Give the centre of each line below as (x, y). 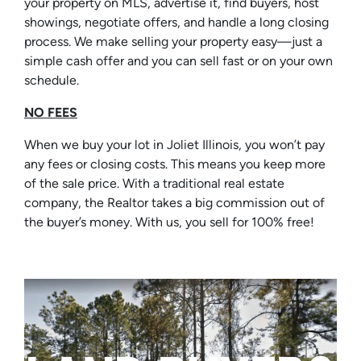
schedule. (52, 81)
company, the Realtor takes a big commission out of (174, 203)
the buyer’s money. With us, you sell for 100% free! (169, 222)
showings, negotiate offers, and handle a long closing (176, 23)
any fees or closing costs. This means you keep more (175, 164)
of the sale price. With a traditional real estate (154, 184)
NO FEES (51, 113)
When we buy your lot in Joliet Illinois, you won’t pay (174, 145)
